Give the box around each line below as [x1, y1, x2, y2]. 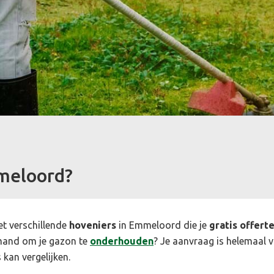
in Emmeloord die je [116, 219, 209, 231]
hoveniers [69, 219, 116, 231]
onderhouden [90, 235, 154, 246]
